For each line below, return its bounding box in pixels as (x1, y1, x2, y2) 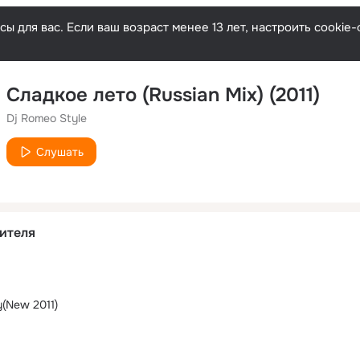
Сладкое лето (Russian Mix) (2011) (6, 83, 320, 107)
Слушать (36, 145, 84, 159)
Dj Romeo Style (6, 111, 87, 125)
